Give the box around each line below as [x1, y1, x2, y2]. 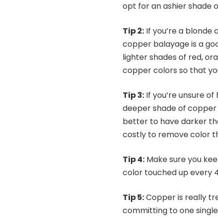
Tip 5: [123, 192, 144, 203]
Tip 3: [123, 90, 144, 101]
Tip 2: [123, 25, 144, 37]
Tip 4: [123, 154, 145, 165]
